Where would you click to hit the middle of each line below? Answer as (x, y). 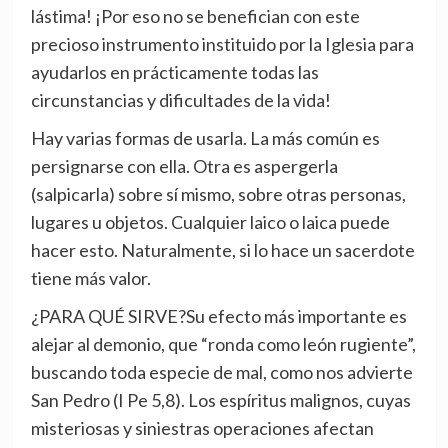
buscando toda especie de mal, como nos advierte (221, 372)
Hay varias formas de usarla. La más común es (205, 138)
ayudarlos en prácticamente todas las (174, 72)
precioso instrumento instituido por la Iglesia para (222, 44)
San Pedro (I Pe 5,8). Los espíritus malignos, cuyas (220, 400)
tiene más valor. (90, 278)
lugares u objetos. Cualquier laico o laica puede (210, 222)
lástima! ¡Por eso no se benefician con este (195, 16)
